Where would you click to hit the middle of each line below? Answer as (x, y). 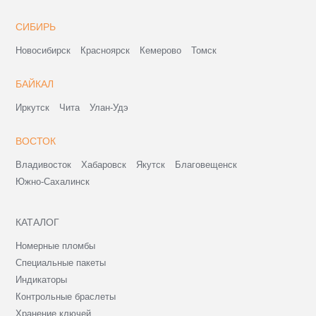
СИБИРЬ (36, 26)
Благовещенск (206, 164)
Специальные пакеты (61, 262)
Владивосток (44, 164)
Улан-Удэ (109, 107)
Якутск (151, 164)
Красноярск (105, 50)
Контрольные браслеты (66, 296)
